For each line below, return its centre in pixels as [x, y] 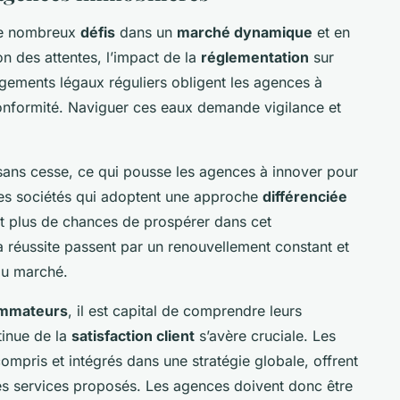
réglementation [255, 57]
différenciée [305, 196]
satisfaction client [133, 335]
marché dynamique [245, 32]
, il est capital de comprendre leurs [185, 310]
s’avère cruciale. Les [265, 335]
